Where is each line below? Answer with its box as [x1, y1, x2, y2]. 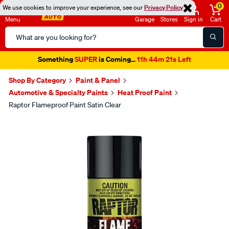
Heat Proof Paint [118, 87, 172, 98]
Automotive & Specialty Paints [9, 87, 108, 98]
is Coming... [97, 54, 137, 64]
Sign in [184, 15, 203, 24]
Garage [135, 15, 154, 24]
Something [38, 54, 75, 64]
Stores [161, 15, 178, 24]
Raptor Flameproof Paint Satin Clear [9, 100, 121, 110]
